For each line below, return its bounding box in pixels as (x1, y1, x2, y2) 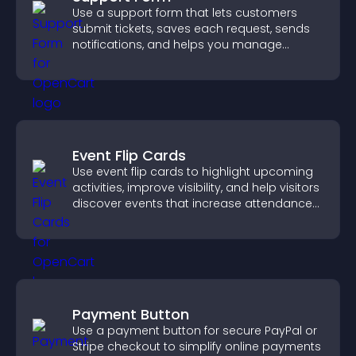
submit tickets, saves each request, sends (72, 21, 310, 37)
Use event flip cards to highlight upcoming (72, 164, 313, 180)
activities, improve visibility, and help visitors (72, 180, 319, 195)
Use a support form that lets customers (72, 5, 297, 21)
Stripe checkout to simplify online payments (72, 339, 321, 354)
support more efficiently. (72, 52, 210, 68)
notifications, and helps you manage (72, 37, 282, 52)
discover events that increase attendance (72, 195, 312, 211)
